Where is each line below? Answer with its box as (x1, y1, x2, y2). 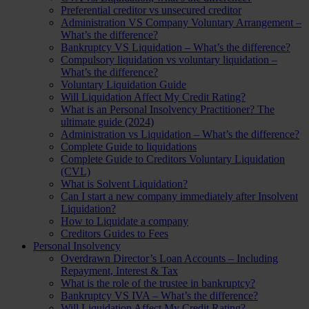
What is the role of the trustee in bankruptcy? (61, 277, 255, 289)
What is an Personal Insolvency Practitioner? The (61, 103, 275, 115)
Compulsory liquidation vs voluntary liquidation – (61, 53, 277, 66)
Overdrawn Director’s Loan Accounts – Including (61, 252, 278, 264)
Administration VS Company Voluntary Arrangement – (61, 16, 301, 28)
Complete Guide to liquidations (61, 140, 197, 152)
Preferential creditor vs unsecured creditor (61, 3, 241, 16)
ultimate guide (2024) (61, 115, 154, 128)
